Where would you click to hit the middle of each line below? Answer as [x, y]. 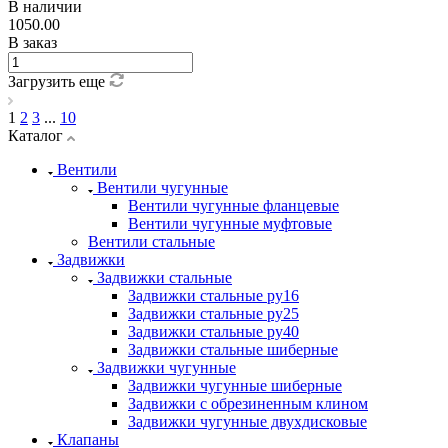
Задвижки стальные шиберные [233, 349]
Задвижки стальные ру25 [213, 313]
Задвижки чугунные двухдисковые [247, 421]
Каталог [37, 135]
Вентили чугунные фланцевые [233, 205]
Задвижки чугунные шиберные [235, 385]
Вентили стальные [151, 241]
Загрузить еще [58, 81]
